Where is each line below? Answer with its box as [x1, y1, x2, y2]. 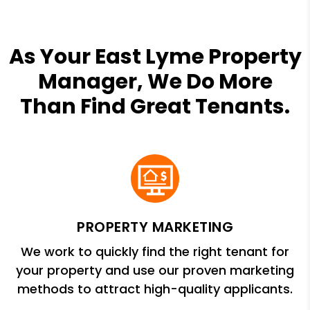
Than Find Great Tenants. [20, 91, 290, 121]
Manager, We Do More [37, 66, 273, 96]
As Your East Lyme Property [8, 42, 302, 71]
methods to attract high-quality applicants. [17, 280, 293, 298]
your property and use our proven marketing [16, 261, 294, 279]
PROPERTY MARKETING [77, 217, 233, 237]
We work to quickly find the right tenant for [21, 242, 289, 260]
